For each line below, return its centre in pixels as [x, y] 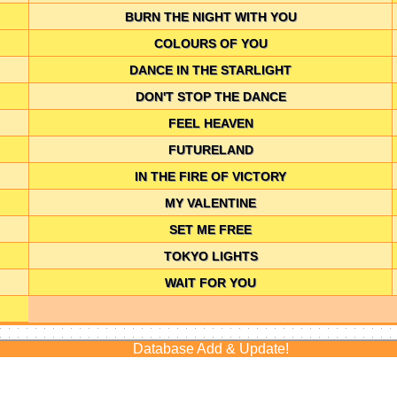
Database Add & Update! [210, 348]
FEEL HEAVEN [210, 123]
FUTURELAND [210, 149]
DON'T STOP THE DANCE [210, 96]
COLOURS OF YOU [210, 43]
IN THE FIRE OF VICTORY [211, 176]
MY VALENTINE [211, 202]
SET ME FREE [211, 229]
